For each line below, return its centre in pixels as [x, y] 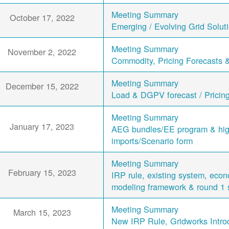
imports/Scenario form [152, 141]
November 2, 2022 [42, 52]
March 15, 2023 [42, 212]
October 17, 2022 [42, 18]
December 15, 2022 [42, 86]
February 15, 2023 [42, 173]
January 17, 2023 [42, 127]
